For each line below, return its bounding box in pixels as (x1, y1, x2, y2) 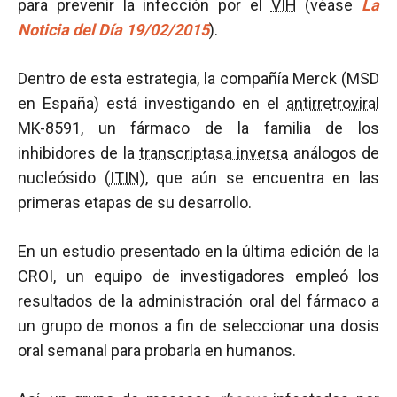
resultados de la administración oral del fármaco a (18, 292, 379, 310)
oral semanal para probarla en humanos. (18, 341, 296, 360)
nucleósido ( (18, 168, 110, 187)
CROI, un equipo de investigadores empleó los (18, 267, 379, 285)
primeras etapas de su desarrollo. (18, 193, 252, 212)
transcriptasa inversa (139, 144, 289, 162)
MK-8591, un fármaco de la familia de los (18, 119, 379, 137)
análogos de (288, 144, 380, 162)
